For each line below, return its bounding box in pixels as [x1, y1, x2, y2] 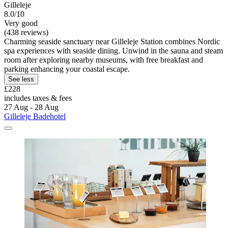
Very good [4, 18, 38, 27]
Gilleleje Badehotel [4, 111, 66, 121]
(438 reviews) [4, 27, 48, 37]
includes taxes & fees [4, 93, 72, 102]
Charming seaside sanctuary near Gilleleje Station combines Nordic [4, 37, 220, 46]
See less [8, 75, 34, 83]
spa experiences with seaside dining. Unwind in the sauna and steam [4, 46, 223, 55]
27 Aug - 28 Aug [4, 102, 59, 111]
